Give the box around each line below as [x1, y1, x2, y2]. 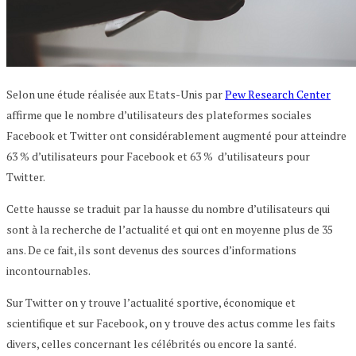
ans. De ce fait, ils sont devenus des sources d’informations [6, 242, 296, 257]
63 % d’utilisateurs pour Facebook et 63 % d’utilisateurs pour [6, 148, 310, 164]
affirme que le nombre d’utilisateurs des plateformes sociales [6, 106, 311, 122]
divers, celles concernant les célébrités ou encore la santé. [6, 335, 296, 351]
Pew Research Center [225, 86, 331, 102]
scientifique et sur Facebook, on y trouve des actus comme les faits [6, 315, 335, 331]
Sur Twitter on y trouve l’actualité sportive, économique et [6, 294, 296, 310]
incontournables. [6, 262, 91, 278]
